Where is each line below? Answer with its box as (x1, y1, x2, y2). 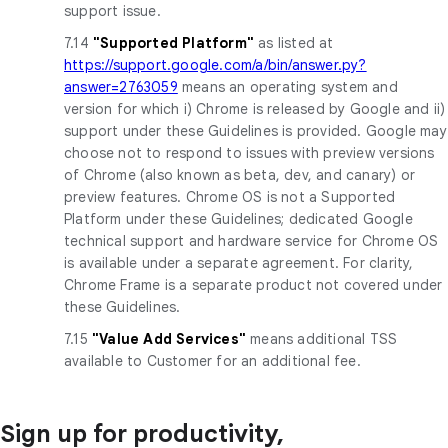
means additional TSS (250, 329, 398, 348)
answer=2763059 (64, 77, 178, 96)
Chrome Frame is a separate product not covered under (64, 275, 443, 294)
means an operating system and (177, 77, 398, 96)
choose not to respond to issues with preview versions (64, 143, 435, 162)
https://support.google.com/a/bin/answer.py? (64, 55, 367, 74)
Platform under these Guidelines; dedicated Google (64, 209, 413, 228)
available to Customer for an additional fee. (64, 351, 361, 370)
